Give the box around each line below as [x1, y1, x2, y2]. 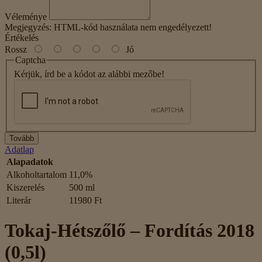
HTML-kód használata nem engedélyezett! [51, 22, 212, 32]
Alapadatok [6, 156, 53, 167]
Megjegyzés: [5, 22, 51, 32]
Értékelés [5, 32, 39, 43]
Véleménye [5, 11, 47, 22]
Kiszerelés [6, 182, 44, 192]
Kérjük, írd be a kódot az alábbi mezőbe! [14, 68, 164, 79]
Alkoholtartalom [6, 169, 67, 180]
